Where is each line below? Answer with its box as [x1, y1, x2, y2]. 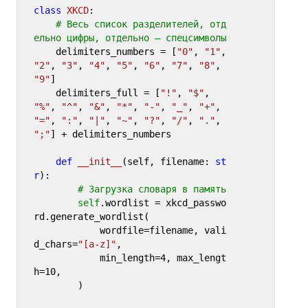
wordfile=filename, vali [33, 225, 100, 236]
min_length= [99, 252, 160, 264]
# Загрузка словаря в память [77, 184, 226, 195]
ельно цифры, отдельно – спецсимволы [33, 32, 226, 44]
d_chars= [33, 239, 78, 250]
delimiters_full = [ [55, 87, 160, 99]
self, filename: [126, 156, 215, 168]
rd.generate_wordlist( [33, 211, 149, 223]
